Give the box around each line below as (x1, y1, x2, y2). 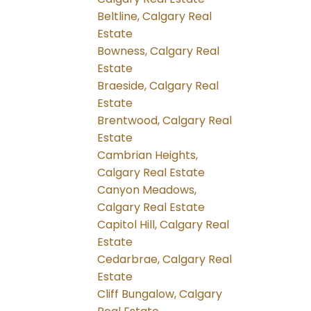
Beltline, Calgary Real (97, 8, 212, 25)
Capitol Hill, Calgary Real (97, 217, 230, 233)
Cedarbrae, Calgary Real (97, 251, 233, 268)
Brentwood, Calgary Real (97, 112, 233, 129)
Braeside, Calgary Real (97, 78, 219, 94)
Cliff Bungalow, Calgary (97, 286, 223, 303)
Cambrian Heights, (97, 147, 199, 164)
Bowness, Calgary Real (97, 43, 220, 60)
